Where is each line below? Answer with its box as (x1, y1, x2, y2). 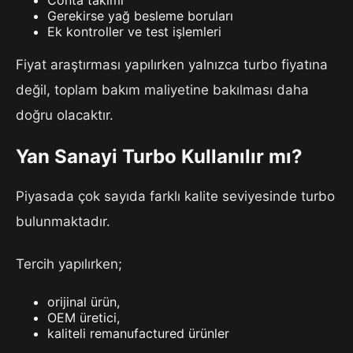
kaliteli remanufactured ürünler (47, 325, 229, 342)
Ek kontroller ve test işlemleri (47, 24, 221, 40)
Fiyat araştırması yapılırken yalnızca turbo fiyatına (16, 57, 328, 73)
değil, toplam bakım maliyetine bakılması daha (16, 82, 309, 98)
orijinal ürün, (47, 294, 120, 310)
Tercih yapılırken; (16, 256, 122, 273)
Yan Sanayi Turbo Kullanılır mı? (16, 145, 303, 169)
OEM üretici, (47, 310, 120, 326)
